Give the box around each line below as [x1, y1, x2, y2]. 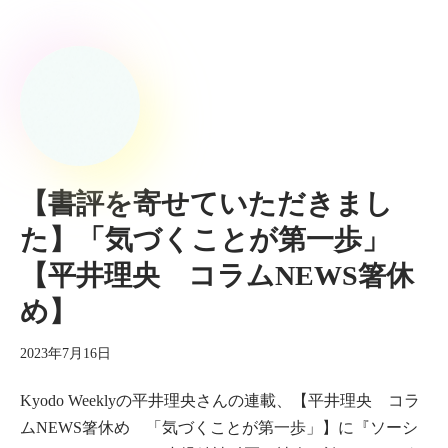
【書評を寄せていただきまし [20, 188, 393, 219]
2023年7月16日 [20, 345, 111, 361]
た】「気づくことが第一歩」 [20, 224, 390, 255]
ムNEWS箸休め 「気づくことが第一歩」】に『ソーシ [20, 419, 418, 436]
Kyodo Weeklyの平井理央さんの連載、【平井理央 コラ [20, 392, 420, 409]
